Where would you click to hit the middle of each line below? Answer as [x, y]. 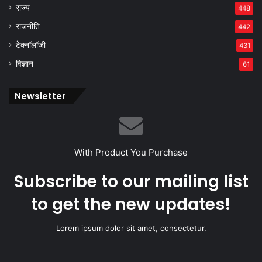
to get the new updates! [131, 204]
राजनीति [28, 26]
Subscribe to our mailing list [131, 182]
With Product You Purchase [131, 152]
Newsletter [40, 96]
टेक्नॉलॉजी [31, 45]
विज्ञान [25, 64]
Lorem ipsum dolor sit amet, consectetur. [131, 228]
